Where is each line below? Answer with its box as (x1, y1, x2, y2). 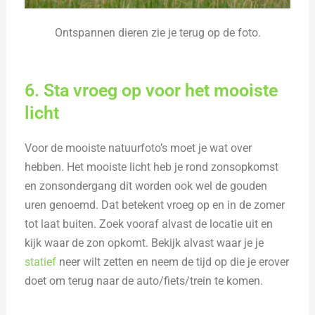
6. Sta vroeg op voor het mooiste (25, 79, 278, 101)
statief (25, 255, 57, 269)
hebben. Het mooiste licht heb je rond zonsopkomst (25, 160, 279, 174)
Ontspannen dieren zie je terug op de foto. (54, 25, 261, 39)
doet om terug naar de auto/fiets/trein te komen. (25, 274, 264, 288)
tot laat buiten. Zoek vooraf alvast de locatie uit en (25, 217, 274, 231)
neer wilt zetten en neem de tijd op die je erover (56, 255, 290, 269)
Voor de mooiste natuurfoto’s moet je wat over (25, 141, 252, 155)
